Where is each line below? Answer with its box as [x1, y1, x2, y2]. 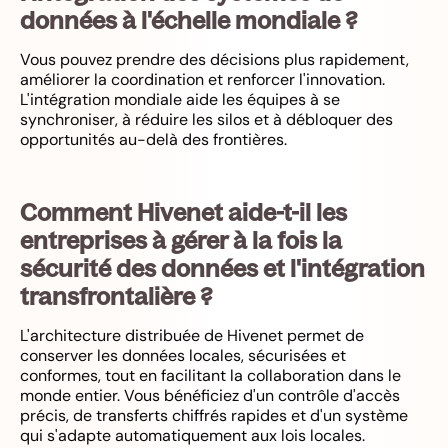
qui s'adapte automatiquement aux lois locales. [20, 424, 365, 446]
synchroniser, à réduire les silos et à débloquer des [20, 108, 393, 130]
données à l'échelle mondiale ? [20, 4, 357, 35]
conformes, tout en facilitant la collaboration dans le [20, 364, 401, 386]
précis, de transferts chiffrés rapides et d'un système [20, 404, 408, 426]
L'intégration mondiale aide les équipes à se [20, 88, 340, 110]
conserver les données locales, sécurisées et [20, 344, 346, 366]
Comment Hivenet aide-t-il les [20, 196, 347, 227]
